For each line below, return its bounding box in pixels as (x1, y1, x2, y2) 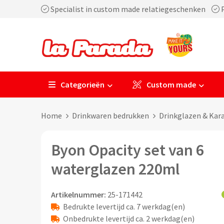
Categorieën (60, 79, 104, 89)
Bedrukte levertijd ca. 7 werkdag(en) (62, 201, 185, 211)
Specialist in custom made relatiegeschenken (48, 4, 211, 14)
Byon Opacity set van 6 (50, 140, 204, 160)
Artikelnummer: (50, 189, 106, 199)
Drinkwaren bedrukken (71, 110, 149, 120)
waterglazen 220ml (50, 159, 179, 179)
